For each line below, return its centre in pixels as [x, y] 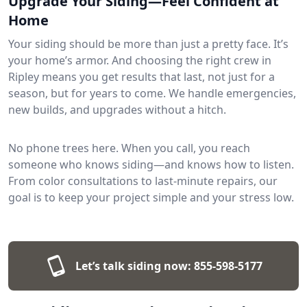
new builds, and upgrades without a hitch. [117, 109]
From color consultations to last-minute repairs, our [143, 181]
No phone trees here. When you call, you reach [129, 148]
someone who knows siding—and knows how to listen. [151, 164]
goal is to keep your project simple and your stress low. [151, 197]
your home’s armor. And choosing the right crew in [140, 60]
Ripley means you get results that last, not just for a [142, 76]
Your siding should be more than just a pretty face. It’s [148, 44]
